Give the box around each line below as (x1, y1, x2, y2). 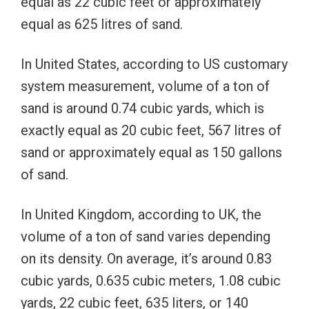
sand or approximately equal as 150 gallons (21, 143, 282, 161)
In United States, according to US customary (21, 55, 288, 72)
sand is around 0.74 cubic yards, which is (21, 99, 264, 117)
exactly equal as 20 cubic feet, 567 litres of (21, 121, 281, 139)
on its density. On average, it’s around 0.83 (21, 250, 272, 267)
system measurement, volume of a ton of (21, 77, 270, 94)
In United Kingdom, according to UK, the (21, 206, 261, 223)
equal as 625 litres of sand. (21, 15, 183, 32)
